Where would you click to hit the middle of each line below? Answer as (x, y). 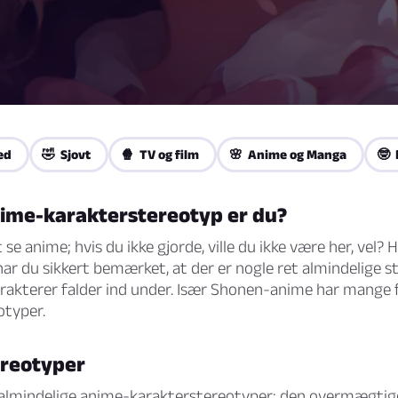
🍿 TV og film (160, 154)
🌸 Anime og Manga (288, 154)
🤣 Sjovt (66, 154)
